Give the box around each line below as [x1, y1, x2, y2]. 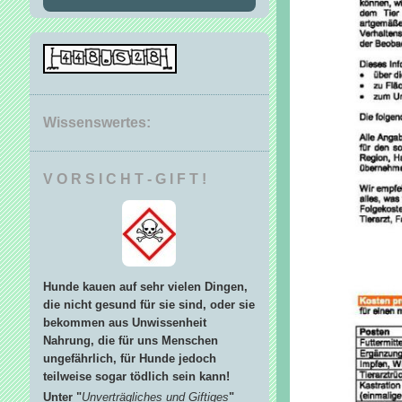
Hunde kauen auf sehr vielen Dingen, [42, 279, 248, 293]
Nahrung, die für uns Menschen [42, 333, 218, 347]
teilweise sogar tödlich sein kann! [42, 369, 230, 383]
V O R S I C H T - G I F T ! [42, 170, 206, 187]
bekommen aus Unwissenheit [42, 315, 206, 329]
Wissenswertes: [42, 114, 151, 130]
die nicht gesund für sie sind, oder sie [42, 297, 255, 311]
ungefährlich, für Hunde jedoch [42, 351, 216, 365]
